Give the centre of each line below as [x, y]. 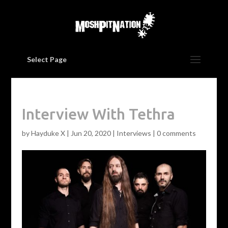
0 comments [176, 133]
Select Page [47, 59]
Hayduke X [48, 133]
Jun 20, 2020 [91, 133]
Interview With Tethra [98, 114]
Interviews [134, 133]
